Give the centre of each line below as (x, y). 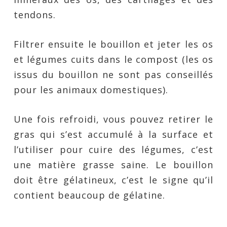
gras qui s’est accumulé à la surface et (113, 134)
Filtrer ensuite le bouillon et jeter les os (113, 44)
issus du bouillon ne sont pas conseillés (113, 74)
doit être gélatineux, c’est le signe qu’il (113, 180)
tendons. (34, 15)
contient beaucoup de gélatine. (89, 195)
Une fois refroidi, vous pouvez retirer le (113, 119)
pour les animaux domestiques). (91, 90)
